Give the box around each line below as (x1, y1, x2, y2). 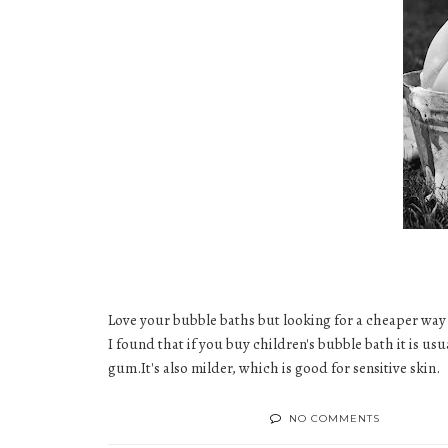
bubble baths (173, 310, 255, 330)
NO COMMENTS (289, 412, 380, 425)
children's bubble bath (253, 334, 394, 354)
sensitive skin (353, 358, 436, 378)
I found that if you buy (108, 334, 253, 354)
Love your (108, 310, 173, 330)
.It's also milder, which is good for (137, 358, 353, 378)
